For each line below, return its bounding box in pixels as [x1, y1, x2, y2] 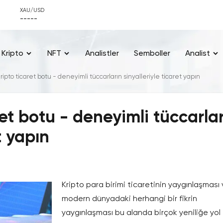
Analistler [85, 48, 119, 58]
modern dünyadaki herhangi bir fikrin [62, 194, 197, 204]
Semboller [133, 48, 170, 58]
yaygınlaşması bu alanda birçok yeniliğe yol [62, 208, 221, 218]
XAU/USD [20, 7, 44, 13]
